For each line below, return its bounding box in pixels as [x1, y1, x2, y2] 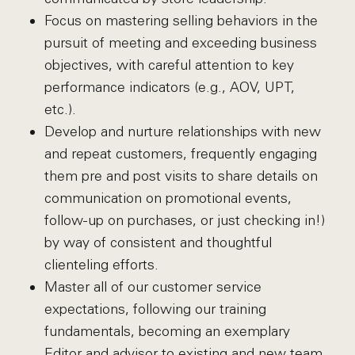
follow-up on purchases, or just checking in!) [44, 212, 325, 229]
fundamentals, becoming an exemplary [44, 323, 290, 340]
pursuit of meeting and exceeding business [44, 34, 317, 52]
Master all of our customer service [44, 278, 261, 296]
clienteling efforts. [44, 256, 158, 273]
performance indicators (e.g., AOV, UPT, [44, 78, 295, 96]
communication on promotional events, [44, 189, 292, 207]
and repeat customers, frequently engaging [44, 145, 317, 162]
